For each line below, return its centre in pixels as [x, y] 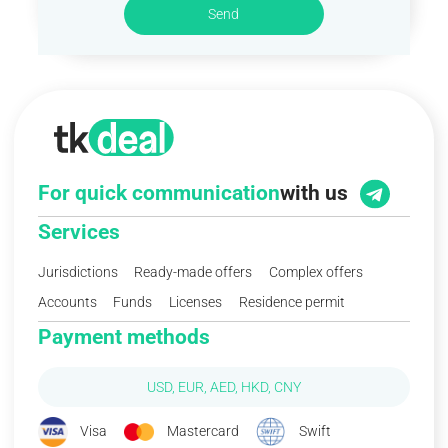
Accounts [67, 301]
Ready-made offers [193, 271]
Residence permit [292, 301]
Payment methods [123, 337]
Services [78, 232]
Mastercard [201, 430]
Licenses [196, 301]
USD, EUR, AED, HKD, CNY [224, 387]
